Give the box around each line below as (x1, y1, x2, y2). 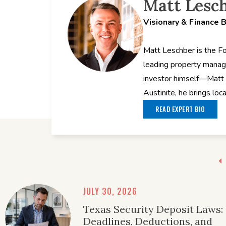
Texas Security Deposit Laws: (83, 202, 223, 215)
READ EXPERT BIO (155, 103, 205, 114)
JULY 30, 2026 (83, 185, 137, 197)
